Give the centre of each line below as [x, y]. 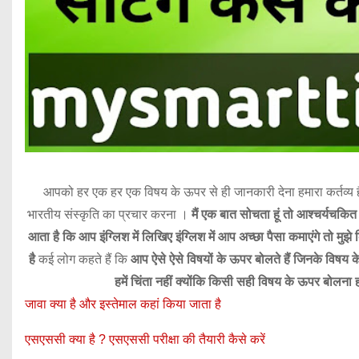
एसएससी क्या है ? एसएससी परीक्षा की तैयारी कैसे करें [145, 339]
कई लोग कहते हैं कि [83, 259]
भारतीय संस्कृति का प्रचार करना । [108, 214]
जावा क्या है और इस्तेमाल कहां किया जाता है [125, 304]
